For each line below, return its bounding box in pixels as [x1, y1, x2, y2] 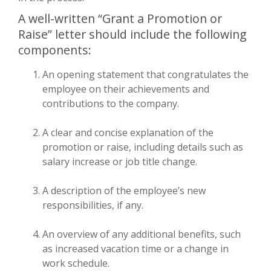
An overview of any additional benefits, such [42, 227, 241, 241]
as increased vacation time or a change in [42, 241, 229, 255]
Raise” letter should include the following [18, 25, 247, 42]
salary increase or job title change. [42, 154, 197, 168]
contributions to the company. [42, 96, 179, 110]
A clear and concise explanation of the [42, 125, 214, 139]
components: [18, 41, 91, 58]
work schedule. [42, 256, 109, 270]
